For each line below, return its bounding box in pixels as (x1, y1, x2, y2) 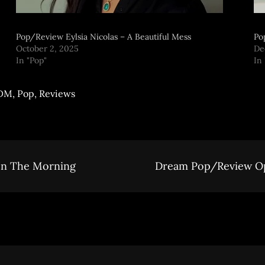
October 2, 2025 (15, 43, 79, 54)
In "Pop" (15, 55, 47, 66)
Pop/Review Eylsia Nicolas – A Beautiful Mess (15, 31, 191, 42)
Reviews (39, 88, 75, 99)
